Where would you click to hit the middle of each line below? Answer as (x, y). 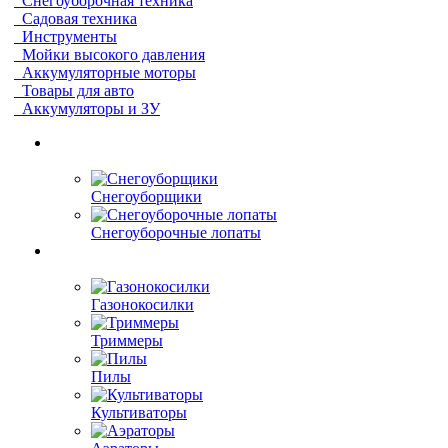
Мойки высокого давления (113, 54)
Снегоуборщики (146, 196)
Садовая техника (79, 18)
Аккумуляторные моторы (109, 72)
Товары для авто (78, 90)
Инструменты (69, 36)
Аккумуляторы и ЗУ (91, 108)
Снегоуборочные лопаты (176, 232)
